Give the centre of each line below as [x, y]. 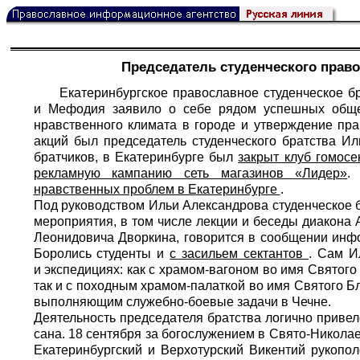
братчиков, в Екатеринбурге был [136, 157]
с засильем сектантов [239, 253]
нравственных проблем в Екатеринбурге [157, 189]
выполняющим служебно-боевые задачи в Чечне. [182, 301]
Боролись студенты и [102, 253]
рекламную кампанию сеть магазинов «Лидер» [190, 173]
